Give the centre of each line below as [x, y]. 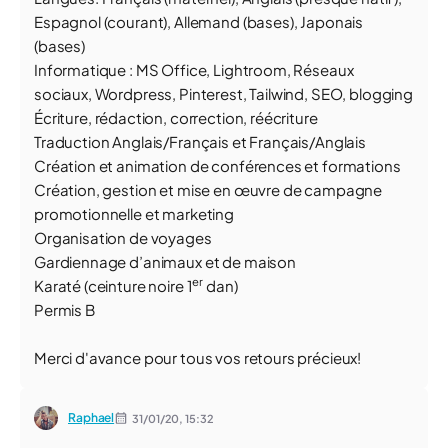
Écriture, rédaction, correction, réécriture [176, 117]
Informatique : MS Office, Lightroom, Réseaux [194, 69]
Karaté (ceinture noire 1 [113, 285]
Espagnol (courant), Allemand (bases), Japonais [199, 21]
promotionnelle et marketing [134, 213]
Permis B [64, 309]
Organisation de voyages [123, 237]
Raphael [91, 417]
